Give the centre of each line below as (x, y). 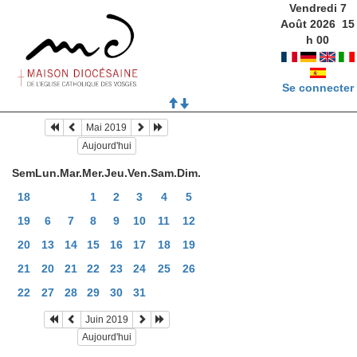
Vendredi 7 (318, 8)
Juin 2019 (106, 319)
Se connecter (318, 88)
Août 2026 (308, 24)
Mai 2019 (106, 128)
